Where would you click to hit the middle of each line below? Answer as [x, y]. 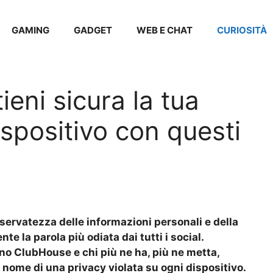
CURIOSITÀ [242, 30]
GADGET [93, 30]
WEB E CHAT [165, 30]
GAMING [30, 30]
